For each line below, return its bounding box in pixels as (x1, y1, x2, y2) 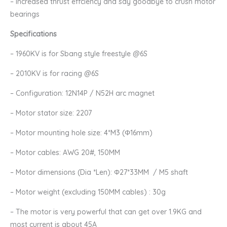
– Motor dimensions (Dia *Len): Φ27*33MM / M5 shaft (10, 168, 188, 177)
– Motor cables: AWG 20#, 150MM (10, 148, 120, 158)
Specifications (10, 29, 57, 39)
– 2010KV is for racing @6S (10, 69, 99, 79)
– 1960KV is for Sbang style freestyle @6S (10, 49, 147, 59)
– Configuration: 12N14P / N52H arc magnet (10, 89, 155, 98)
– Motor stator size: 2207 (10, 108, 92, 118)
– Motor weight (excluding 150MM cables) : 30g (10, 187, 166, 197)
